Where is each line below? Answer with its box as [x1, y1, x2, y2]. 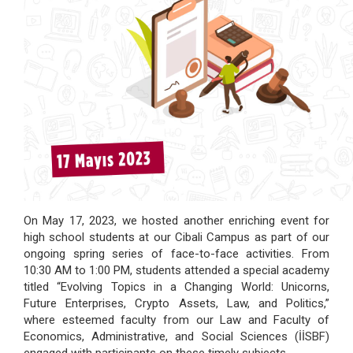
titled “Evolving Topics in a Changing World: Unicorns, [24, 280, 329, 295]
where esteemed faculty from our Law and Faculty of [24, 313, 329, 328]
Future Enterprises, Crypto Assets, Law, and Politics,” [24, 296, 329, 311]
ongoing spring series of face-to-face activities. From [24, 247, 329, 262]
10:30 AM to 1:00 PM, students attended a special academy [24, 263, 329, 278]
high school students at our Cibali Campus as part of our [24, 230, 329, 245]
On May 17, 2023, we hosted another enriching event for [24, 214, 329, 229]
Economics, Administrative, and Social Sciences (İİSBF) [24, 329, 329, 344]
